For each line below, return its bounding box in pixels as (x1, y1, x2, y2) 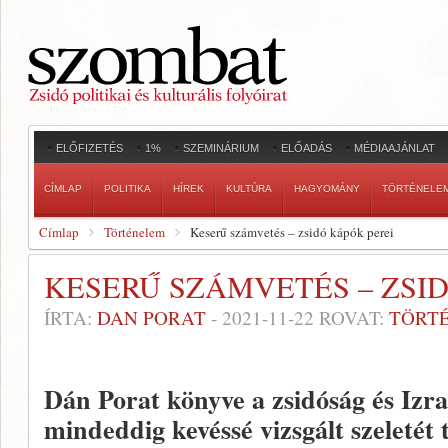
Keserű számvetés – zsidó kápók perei (190, 223, 394, 241)
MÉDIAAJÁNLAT (354, 142, 435, 154)
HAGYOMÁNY (294, 183, 360, 194)
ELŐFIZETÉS (56, 142, 123, 154)
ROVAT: (314, 305, 389, 330)
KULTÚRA (226, 183, 272, 194)
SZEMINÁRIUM (183, 142, 259, 154)
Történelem (104, 223, 165, 241)
